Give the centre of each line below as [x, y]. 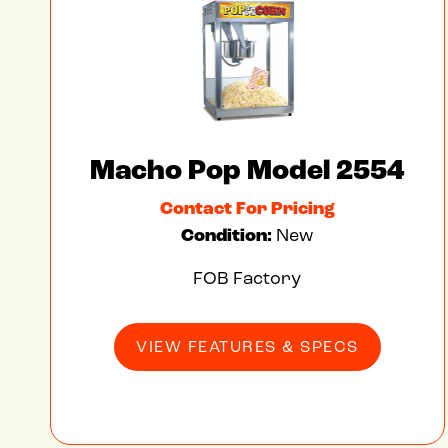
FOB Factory [247, 278]
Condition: [229, 235]
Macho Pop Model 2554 [247, 170]
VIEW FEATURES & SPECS [247, 346]
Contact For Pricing [247, 208]
